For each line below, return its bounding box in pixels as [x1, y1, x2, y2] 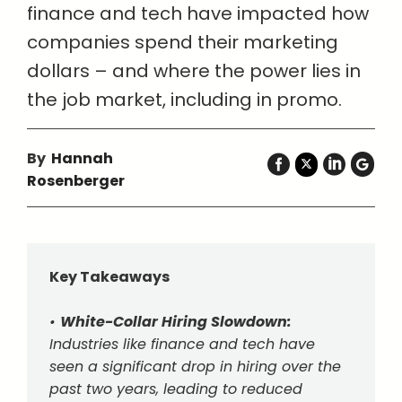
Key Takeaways [49, 267, 170, 287]
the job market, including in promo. [27, 87, 342, 112]
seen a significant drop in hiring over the [49, 356, 341, 377]
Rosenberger [27, 170, 125, 191]
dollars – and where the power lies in [27, 58, 361, 83]
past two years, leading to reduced [49, 379, 302, 399]
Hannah [51, 148, 113, 169]
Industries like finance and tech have [49, 334, 315, 354]
